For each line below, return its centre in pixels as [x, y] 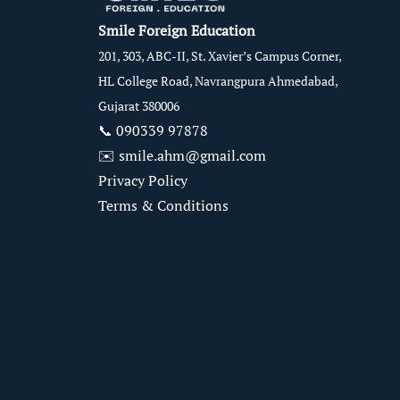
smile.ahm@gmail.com [192, 155]
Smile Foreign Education [178, 30]
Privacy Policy [142, 180]
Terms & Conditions [163, 205]
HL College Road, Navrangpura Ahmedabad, [217, 81]
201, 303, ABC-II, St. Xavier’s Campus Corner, [221, 56]
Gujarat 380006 [138, 106]
